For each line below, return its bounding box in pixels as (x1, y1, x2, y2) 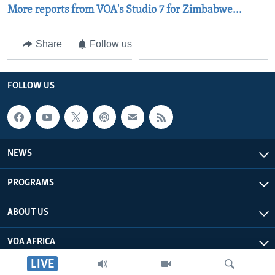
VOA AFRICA (7, 236, 55, 247)
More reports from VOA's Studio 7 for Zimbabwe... (7, 4, 242, 16)
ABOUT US (7, 207, 48, 217)
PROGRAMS (7, 177, 54, 188)
